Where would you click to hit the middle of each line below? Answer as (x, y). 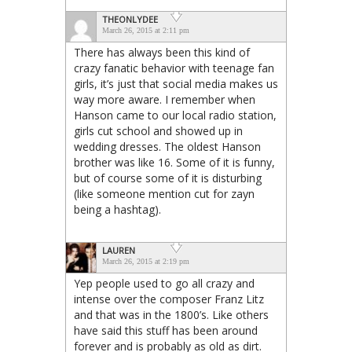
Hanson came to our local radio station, (175, 115)
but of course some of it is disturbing (168, 178)
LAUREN (119, 250)
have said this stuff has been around (166, 330)
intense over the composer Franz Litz (169, 299)
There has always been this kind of (162, 52)
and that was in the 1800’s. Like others (171, 314)
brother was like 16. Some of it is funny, (174, 162)
